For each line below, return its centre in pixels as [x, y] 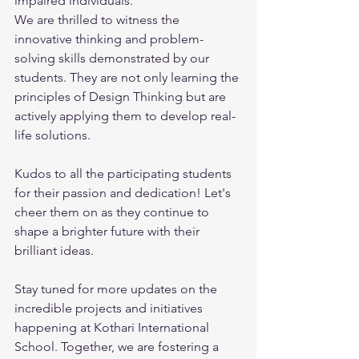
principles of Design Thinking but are [122, 97]
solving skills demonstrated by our [113, 58]
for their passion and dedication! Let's [124, 193]
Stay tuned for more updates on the [117, 289]
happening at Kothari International [113, 327]
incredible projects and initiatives [110, 308]
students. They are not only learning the [128, 77]
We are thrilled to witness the [99, 20]
